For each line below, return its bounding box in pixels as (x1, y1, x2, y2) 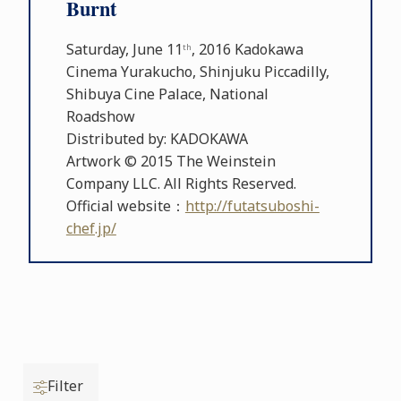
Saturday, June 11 (65, 39, 183, 60)
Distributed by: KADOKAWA (65, 129, 248, 149)
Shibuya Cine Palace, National (65, 84, 269, 105)
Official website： (65, 196, 185, 217)
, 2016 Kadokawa (191, 39, 303, 60)
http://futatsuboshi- (184, 196, 320, 217)
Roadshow (65, 107, 135, 127)
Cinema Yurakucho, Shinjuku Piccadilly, (65, 62, 329, 82)
